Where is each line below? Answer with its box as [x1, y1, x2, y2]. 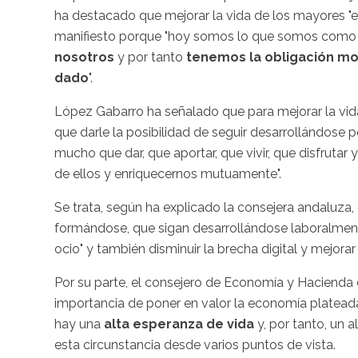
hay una [54, 316, 104, 332]
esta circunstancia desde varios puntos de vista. [54, 337, 336, 353]
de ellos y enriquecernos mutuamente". [54, 166, 281, 182]
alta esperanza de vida [104, 316, 257, 332]
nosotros [54, 50, 114, 66]
